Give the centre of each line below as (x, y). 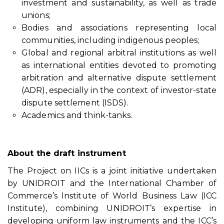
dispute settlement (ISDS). (75, 103)
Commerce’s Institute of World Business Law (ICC (112, 196)
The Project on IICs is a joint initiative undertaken (112, 171)
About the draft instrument (67, 153)
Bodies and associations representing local (119, 28)
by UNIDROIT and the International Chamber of (112, 183)
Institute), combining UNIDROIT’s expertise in (112, 208)
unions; (36, 15)
